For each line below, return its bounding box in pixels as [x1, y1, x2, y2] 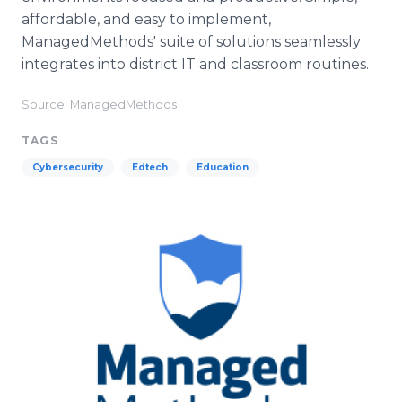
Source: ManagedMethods [22, 98, 177, 111]
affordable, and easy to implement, [22, 11, 271, 28]
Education [197, 162, 249, 173]
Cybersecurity [32, 162, 103, 173]
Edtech [132, 162, 168, 173]
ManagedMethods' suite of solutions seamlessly [22, 33, 361, 50]
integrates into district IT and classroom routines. [22, 56, 369, 73]
